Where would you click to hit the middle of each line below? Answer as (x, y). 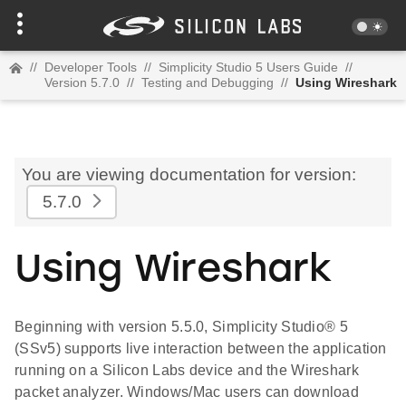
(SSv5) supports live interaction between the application (201, 349)
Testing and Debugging (208, 82)
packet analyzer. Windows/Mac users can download (187, 392)
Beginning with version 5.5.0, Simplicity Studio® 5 (181, 327)
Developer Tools (91, 67)
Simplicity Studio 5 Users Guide (248, 67)
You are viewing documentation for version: (189, 174)
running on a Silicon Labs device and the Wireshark (187, 371)
